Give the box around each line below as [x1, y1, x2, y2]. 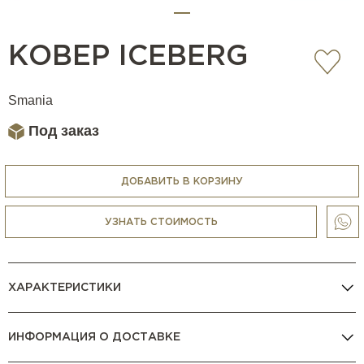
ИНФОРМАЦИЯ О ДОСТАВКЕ [8, 331, 180, 342]
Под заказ [28, 123, 99, 140]
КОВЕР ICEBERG [8, 44, 248, 71]
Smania [8, 93, 53, 108]
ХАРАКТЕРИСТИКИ [8, 282, 121, 292]
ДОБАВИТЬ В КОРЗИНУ [121, 176, 243, 186]
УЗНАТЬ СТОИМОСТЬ [104, 217, 218, 227]
